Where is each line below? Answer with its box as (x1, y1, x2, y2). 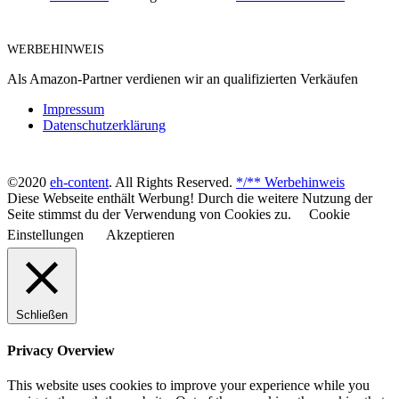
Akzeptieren (106, 226, 175, 242)
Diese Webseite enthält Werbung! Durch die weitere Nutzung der (7, 190, 372, 206)
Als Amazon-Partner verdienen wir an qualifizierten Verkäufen (7, 70, 358, 86)
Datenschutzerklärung (43, 117, 166, 133)
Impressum (43, 101, 104, 117)
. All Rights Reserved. (109, 174, 236, 190)
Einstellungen (7, 226, 84, 242)
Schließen (16, 307, 68, 322)
